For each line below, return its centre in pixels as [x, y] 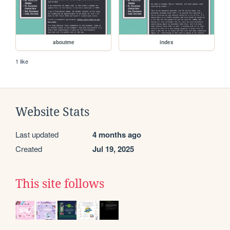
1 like [22, 61]
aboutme [63, 42]
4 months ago [117, 135]
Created [29, 149]
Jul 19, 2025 [113, 149]
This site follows [60, 184]
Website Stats [52, 112]
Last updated [37, 135]
